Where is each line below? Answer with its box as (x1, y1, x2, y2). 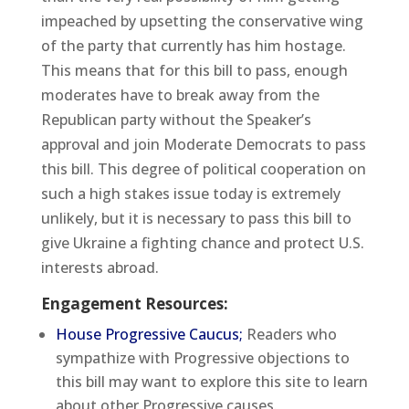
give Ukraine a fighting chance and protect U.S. (40, 232, 364, 253)
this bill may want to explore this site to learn (55, 371, 368, 392)
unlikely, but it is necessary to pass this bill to (40, 207, 351, 228)
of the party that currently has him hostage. (40, 35, 346, 56)
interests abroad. (40, 257, 159, 278)
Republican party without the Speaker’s (40, 109, 311, 130)
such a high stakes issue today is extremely (40, 183, 341, 204)
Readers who (246, 323, 337, 344)
